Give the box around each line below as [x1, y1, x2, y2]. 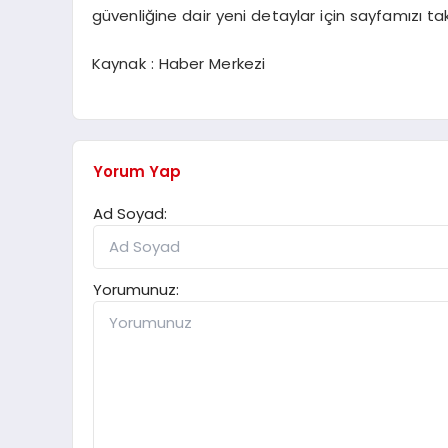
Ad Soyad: [93, 202, 167, 224]
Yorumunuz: [93, 278, 179, 300]
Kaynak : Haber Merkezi [91, 53, 266, 75]
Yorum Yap [93, 160, 181, 182]
